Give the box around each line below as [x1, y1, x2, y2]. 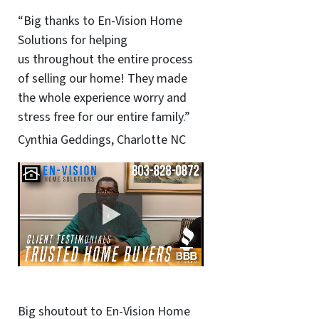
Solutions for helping [17, 31, 127, 49]
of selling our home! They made [17, 70, 187, 88]
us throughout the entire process [17, 51, 193, 68]
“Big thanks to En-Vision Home [17, 12, 182, 30]
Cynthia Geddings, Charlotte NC [17, 130, 186, 149]
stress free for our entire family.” [17, 108, 190, 126]
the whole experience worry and [17, 89, 187, 107]
